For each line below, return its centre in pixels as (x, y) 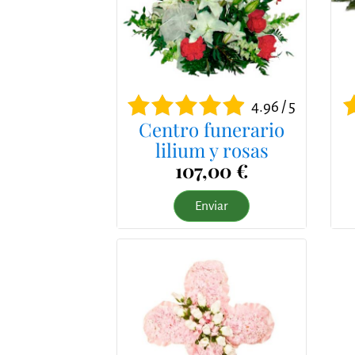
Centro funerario (212, 129)
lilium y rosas (212, 149)
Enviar (212, 206)
